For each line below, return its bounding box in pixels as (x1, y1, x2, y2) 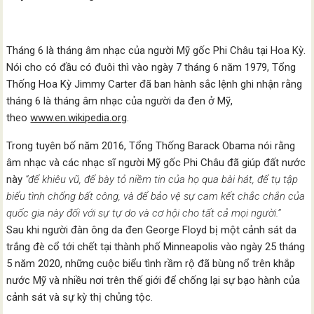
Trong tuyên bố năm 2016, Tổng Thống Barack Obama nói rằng (6, 139, 296, 152)
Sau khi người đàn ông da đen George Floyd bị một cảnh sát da (6, 224, 297, 236)
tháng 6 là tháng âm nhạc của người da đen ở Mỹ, (6, 95, 233, 107)
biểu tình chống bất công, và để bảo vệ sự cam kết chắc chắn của (6, 190, 306, 203)
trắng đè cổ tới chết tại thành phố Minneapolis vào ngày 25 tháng (6, 240, 306, 253)
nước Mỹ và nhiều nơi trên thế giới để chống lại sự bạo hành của (6, 274, 301, 287)
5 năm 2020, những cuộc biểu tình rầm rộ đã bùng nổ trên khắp (6, 257, 296, 270)
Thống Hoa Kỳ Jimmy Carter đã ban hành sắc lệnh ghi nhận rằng (6, 78, 303, 90)
